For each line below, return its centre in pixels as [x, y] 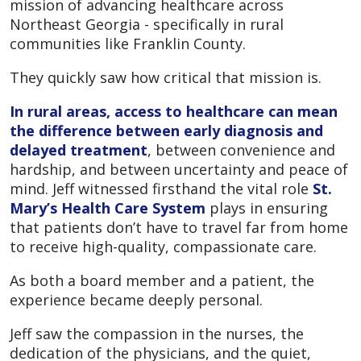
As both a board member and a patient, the [162, 280]
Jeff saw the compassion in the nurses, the [157, 333]
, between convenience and [241, 149]
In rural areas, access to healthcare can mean [174, 111]
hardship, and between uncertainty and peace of [179, 169]
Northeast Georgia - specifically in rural [147, 24]
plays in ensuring [267, 207]
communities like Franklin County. [128, 43]
